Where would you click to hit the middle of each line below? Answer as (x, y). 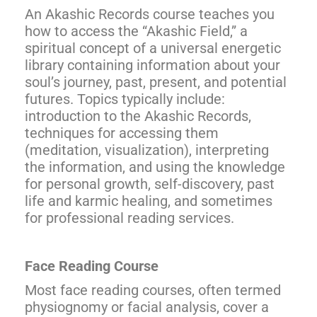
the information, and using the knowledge (155, 167)
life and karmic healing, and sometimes (149, 201)
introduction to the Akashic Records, (138, 116)
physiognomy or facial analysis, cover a (147, 307)
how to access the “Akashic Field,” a (136, 31)
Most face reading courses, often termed (153, 290)
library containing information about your (152, 65)
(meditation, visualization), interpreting (147, 150)
